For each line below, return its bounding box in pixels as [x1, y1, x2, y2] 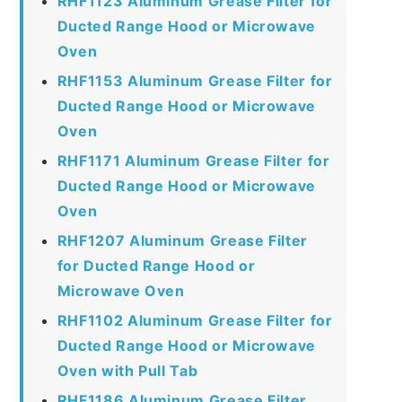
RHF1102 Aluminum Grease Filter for [57, 310, 333, 329]
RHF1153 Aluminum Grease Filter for [57, 71, 333, 90]
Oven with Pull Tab [57, 361, 198, 380]
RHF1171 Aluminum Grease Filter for [57, 151, 330, 170]
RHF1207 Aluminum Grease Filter [57, 231, 308, 249]
